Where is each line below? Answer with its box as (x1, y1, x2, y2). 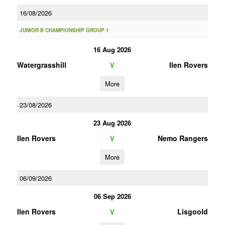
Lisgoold (177, 206, 208, 216)
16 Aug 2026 (93, 45, 132, 54)
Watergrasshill (17, 60, 66, 70)
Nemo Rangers (157, 133, 208, 143)
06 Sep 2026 (93, 191, 131, 201)
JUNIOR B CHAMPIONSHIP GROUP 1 (19, 27, 109, 34)
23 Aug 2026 (93, 118, 132, 128)
